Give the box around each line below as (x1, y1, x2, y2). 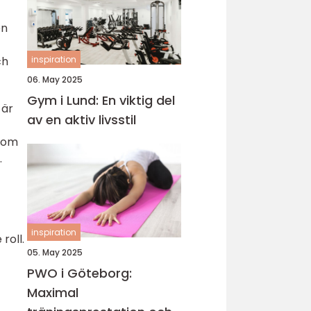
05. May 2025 (27, 246, 83, 258)
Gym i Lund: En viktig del (27, 92, 175, 109)
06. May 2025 (27, 74, 83, 85)
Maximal (27, 284, 78, 301)
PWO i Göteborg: (27, 264, 132, 282)
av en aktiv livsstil (27, 111, 136, 128)
